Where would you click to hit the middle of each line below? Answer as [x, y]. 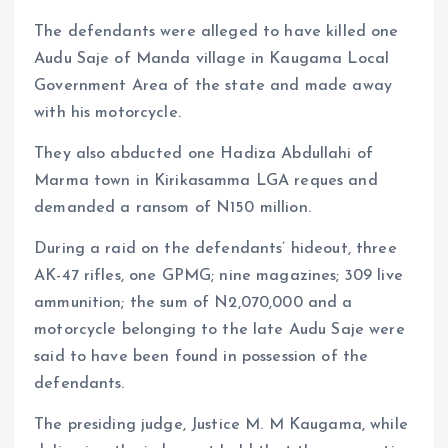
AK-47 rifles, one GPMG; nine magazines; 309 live [218, 276]
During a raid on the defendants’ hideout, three [215, 249]
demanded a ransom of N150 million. [172, 208]
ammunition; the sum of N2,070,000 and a [193, 303]
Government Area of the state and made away [213, 86]
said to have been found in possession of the [201, 357]
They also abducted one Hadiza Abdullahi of [203, 154]
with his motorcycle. [107, 113]
